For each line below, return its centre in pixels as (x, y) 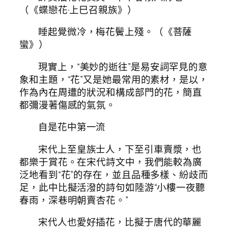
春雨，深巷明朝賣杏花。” (74, 200)
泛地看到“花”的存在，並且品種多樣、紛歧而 (114, 174)
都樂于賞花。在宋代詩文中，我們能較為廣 (111, 162)
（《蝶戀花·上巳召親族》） (78, 9)
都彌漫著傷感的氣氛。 (67, 105)
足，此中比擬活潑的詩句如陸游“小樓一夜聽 (112, 187)
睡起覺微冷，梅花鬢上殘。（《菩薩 (115, 32)
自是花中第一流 (72, 127)
